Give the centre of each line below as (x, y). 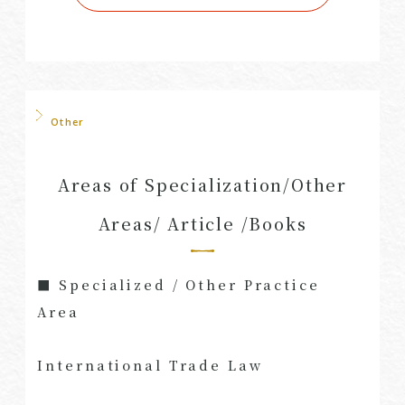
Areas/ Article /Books (202, 223)
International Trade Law (150, 364)
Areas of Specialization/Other (202, 184)
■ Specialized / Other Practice (179, 285)
